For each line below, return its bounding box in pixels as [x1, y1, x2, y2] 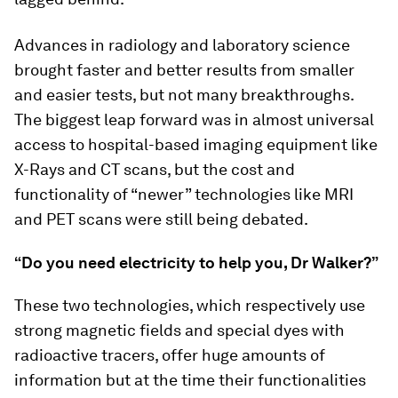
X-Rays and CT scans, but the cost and [14, 160, 295, 179]
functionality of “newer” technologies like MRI [14, 185, 354, 203]
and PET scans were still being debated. [14, 210, 308, 228]
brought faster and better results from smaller [14, 60, 354, 79]
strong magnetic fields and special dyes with [14, 321, 345, 339]
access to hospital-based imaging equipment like [14, 135, 378, 154]
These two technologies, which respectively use [14, 296, 365, 314]
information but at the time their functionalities [14, 370, 366, 389]
